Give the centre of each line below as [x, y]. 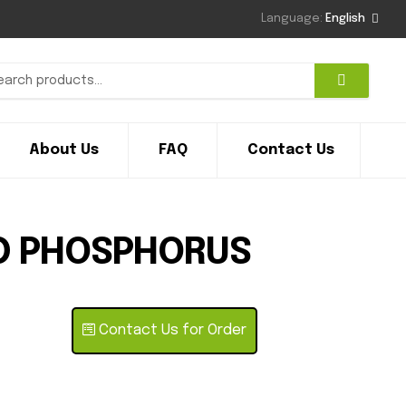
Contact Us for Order [170, 331]
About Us [64, 150]
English [346, 19]
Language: [294, 19]
